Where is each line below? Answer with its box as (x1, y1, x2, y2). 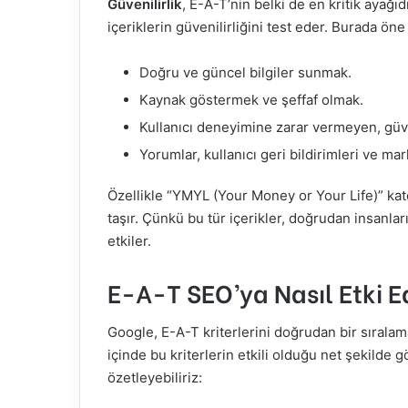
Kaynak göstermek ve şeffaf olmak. (139, 90, 363, 108)
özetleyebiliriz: (107, 369, 202, 386)
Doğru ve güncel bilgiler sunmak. (139, 63, 352, 81)
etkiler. (107, 231, 151, 250)
